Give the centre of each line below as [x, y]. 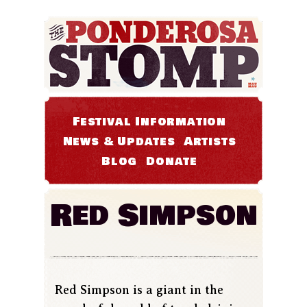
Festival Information [149, 122]
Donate [172, 162]
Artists [210, 142]
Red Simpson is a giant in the [139, 290]
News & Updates [119, 142]
